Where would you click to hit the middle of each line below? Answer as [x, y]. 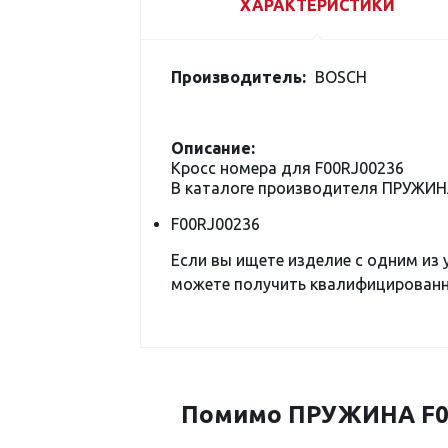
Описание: [213, 148]
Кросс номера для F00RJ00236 [287, 168]
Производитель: [238, 77]
